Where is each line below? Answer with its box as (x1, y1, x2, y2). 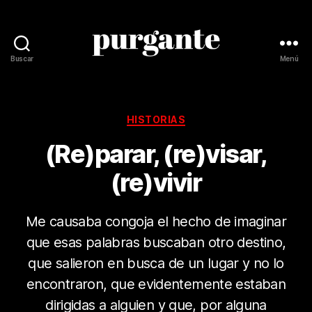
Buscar (10, 54, 34, 63)
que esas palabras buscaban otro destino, (26, 234, 286, 251)
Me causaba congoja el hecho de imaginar (25, 213, 287, 231)
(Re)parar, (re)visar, (45, 139, 267, 170)
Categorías (155, 109, 217, 124)
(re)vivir (110, 167, 202, 198)
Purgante (155, 78, 209, 93)
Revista (155, 63, 198, 78)
